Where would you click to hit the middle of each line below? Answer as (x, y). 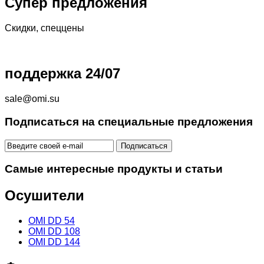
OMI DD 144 (54, 242)
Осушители (44, 196)
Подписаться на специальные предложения (129, 121)
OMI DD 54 (52, 221)
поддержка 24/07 (62, 74)
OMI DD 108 (54, 232)
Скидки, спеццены (44, 28)
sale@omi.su (32, 99)
